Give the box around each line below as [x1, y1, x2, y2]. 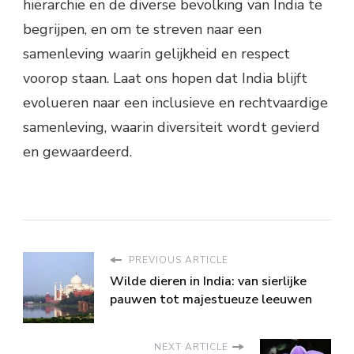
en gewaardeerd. [23, 142, 132, 162]
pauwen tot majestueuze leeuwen [110, 291, 312, 309]
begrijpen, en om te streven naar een [23, 20, 262, 40]
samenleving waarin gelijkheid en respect [23, 44, 290, 64]
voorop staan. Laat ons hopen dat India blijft [23, 69, 307, 88]
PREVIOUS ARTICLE [126, 254, 228, 267]
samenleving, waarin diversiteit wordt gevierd [23, 118, 320, 137]
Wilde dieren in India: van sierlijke [110, 273, 307, 291]
